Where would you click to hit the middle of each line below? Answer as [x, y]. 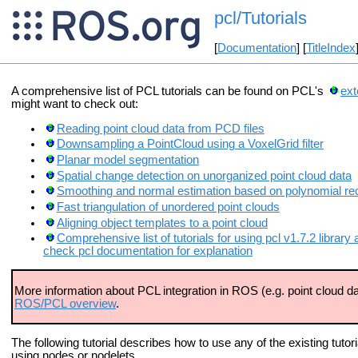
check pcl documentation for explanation [148, 251]
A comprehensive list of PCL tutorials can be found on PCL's [169, 91]
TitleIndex [330, 48]
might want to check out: [75, 103]
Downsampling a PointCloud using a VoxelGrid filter [190, 144]
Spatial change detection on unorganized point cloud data [204, 175]
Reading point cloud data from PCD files [160, 128]
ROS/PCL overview [65, 303]
